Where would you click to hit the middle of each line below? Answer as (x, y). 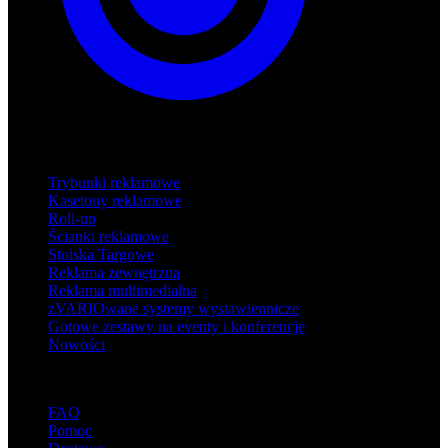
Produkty (37, 148)
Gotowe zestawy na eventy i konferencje (176, 326)
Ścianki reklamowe (108, 236)
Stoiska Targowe (101, 254)
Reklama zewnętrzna (114, 272)
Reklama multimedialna (122, 290)
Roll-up (72, 218)
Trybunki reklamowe (114, 182)
